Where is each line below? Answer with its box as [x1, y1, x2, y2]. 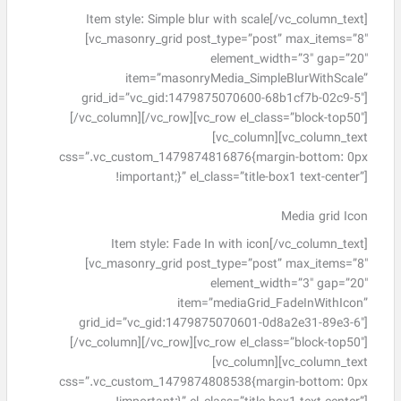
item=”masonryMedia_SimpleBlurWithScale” [124, 69, 368, 89]
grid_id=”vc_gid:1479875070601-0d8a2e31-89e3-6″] [78, 314, 368, 334]
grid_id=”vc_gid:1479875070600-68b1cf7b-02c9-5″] [81, 89, 368, 108]
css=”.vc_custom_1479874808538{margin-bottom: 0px [58, 373, 368, 393]
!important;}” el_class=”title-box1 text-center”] [115, 167, 368, 187]
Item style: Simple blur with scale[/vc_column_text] [85, 10, 368, 30]
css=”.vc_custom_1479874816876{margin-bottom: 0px [58, 148, 368, 167]
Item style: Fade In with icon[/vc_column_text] [110, 235, 368, 255]
